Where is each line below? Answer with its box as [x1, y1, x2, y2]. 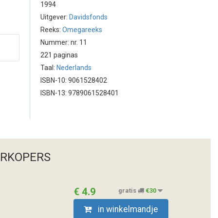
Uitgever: [40, 13, 69, 21]
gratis [118, 187, 138, 195]
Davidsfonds [69, 13, 108, 21]
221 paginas [40, 51, 78, 59]
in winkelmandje [97, 204, 158, 214]
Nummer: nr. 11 [40, 38, 87, 46]
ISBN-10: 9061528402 [40, 76, 107, 84]
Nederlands [56, 64, 91, 72]
